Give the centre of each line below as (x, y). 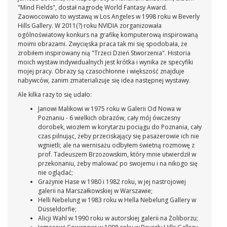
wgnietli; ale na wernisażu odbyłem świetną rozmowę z (116, 145)
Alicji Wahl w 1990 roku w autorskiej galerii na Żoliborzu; (118, 218)
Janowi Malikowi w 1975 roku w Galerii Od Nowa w (109, 109)
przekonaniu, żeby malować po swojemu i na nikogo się (118, 164)
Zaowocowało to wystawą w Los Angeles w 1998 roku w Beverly (109, 17)
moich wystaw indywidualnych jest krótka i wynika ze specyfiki (105, 62)
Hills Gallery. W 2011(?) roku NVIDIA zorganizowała (90, 26)
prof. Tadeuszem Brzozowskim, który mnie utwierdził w (117, 155)
